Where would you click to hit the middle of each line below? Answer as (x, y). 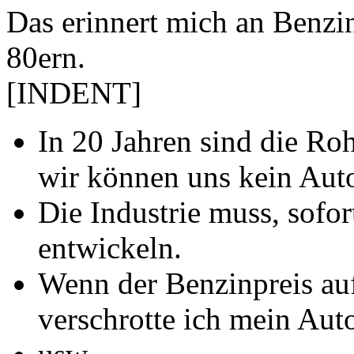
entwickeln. (110, 247)
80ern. (46, 57)
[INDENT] (74, 92)
